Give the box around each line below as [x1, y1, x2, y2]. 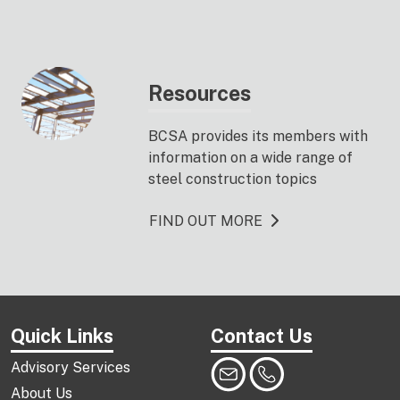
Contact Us [211, 324, 312, 347]
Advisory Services [11, 359, 130, 376]
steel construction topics [148, 171, 317, 187]
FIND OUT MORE [149, 212, 262, 229]
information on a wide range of [148, 149, 353, 166]
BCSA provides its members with [148, 128, 368, 145]
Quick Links [11, 324, 113, 347]
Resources [148, 81, 251, 105]
